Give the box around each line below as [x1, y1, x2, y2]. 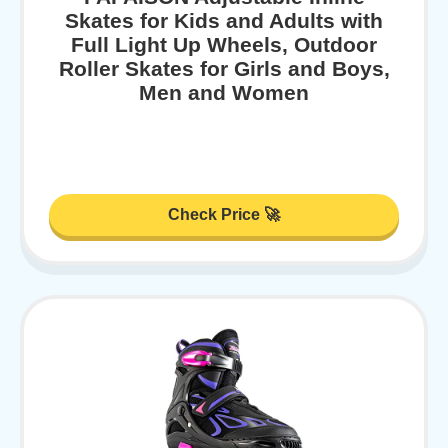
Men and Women [139, 80, 309, 104]
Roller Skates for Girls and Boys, [58, 56, 390, 80]
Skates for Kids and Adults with [65, 8, 383, 32]
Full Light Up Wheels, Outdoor [71, 32, 377, 56]
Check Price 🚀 [168, 206, 280, 224]
